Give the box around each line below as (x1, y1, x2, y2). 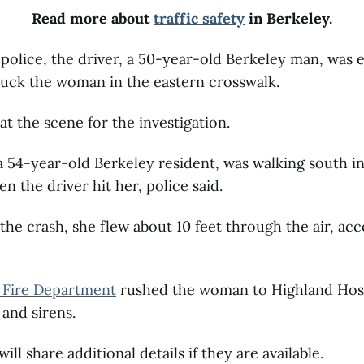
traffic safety (154, 8, 245, 28)
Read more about (32, 8, 154, 28)
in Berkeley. (245, 8, 332, 28)
